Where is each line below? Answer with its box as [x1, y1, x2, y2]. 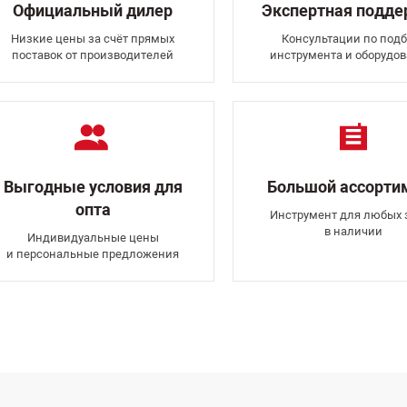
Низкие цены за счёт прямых [11, 32, 175, 45]
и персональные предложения [6, 247, 180, 261]
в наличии [323, 224, 382, 238]
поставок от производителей [12, 48, 174, 62]
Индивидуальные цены [26, 231, 159, 244]
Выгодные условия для [3, 177, 183, 196]
